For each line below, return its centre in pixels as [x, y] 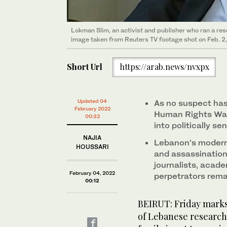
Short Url [85, 67]
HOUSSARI [92, 147]
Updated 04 [92, 101]
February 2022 [92, 108]
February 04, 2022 [92, 173]
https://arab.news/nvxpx [164, 67]
